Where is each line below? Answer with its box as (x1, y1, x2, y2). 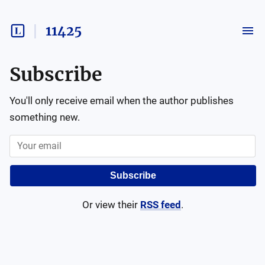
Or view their (82, 199, 138, 211)
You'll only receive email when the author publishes (9, 95, 234, 106)
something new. (9, 111, 80, 123)
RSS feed (140, 199, 181, 211)
